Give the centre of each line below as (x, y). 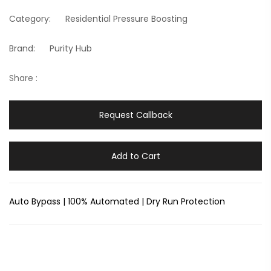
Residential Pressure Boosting (126, 19)
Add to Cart (135, 156)
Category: (30, 19)
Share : (23, 78)
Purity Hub (71, 49)
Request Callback (135, 115)
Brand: (22, 49)
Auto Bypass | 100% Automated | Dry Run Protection (117, 202)
